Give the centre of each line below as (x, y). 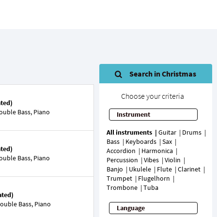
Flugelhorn (154, 178)
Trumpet (119, 178)
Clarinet (189, 169)
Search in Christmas (163, 74)
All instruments (129, 132)
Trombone (122, 187)
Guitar (167, 132)
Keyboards (141, 141)
